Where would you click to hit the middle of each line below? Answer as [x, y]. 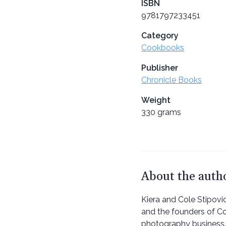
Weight [156, 100]
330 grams [161, 112]
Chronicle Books [172, 80]
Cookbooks [163, 47]
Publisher [160, 68]
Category [160, 35]
